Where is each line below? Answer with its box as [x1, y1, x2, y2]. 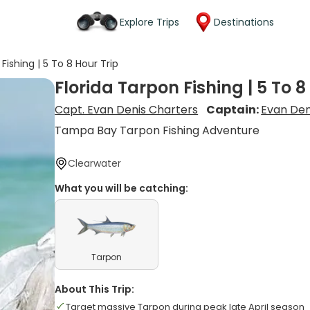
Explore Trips [120, 15, 179, 29]
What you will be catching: [55, 181, 189, 195]
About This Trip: [55, 282, 135, 296]
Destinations [214, 15, 274, 29]
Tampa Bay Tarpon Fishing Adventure [55, 122, 260, 138]
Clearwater [68, 156, 122, 170]
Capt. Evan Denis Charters [55, 102, 199, 118]
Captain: [206, 102, 262, 118]
